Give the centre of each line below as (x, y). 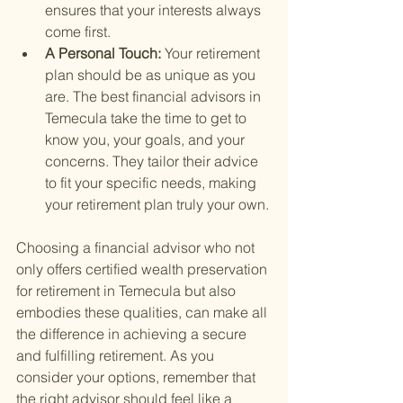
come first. (78, 32)
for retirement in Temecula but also (128, 291)
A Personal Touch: (105, 54)
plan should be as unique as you (152, 75)
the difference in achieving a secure (133, 334)
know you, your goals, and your (147, 140)
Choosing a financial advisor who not (137, 248)
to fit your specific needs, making (152, 183)
